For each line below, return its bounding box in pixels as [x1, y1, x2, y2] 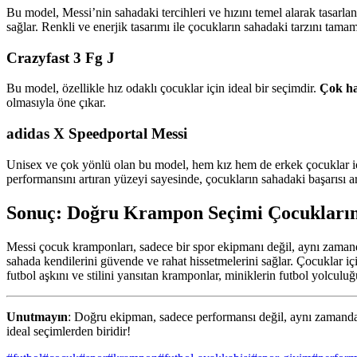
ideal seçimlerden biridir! [6, 324, 131, 338]
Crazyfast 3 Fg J [6, 49, 115, 66]
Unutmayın [6, 309, 68, 324]
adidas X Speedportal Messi [6, 124, 187, 142]
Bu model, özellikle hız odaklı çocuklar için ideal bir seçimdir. [6, 81, 320, 96]
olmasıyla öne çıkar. [6, 96, 106, 110]
